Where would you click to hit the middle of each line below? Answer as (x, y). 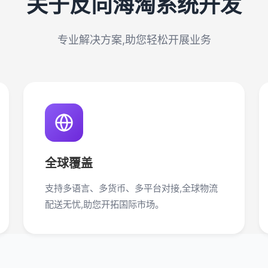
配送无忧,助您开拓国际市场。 (104, 204)
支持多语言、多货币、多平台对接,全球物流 (131, 188)
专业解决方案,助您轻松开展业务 (134, 40)
